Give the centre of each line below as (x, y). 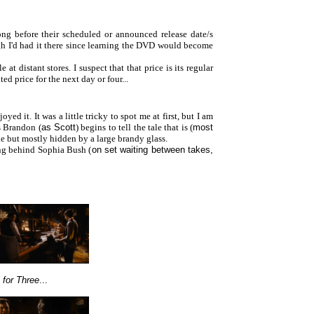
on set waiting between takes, (152, 150)
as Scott (59, 127)
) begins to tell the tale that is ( (135, 127)
